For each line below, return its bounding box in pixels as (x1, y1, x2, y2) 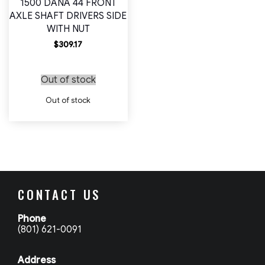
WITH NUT (46, 23, 90, 35)
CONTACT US (18, 185, 101, 204)
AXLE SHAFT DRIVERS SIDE (9, 10, 127, 22)
